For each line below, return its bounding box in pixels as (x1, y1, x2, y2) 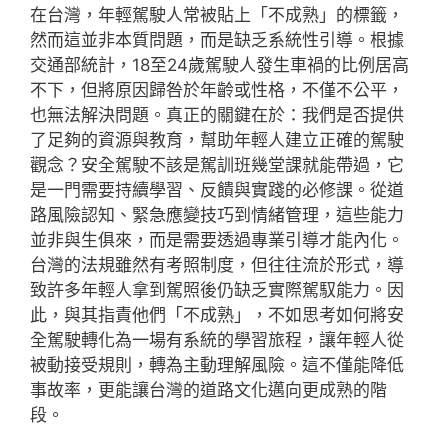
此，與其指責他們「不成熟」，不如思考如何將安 (30, 304, 404, 325)
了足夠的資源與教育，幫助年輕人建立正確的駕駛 (30, 129, 404, 150)
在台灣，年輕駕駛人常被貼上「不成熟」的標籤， (30, 4, 404, 25)
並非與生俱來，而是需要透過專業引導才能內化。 (30, 229, 404, 250)
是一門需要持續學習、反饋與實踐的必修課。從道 (30, 179, 404, 200)
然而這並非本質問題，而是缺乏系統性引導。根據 (30, 29, 404, 50)
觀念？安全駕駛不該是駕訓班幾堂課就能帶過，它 (30, 154, 404, 175)
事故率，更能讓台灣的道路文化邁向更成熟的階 (30, 379, 387, 400)
